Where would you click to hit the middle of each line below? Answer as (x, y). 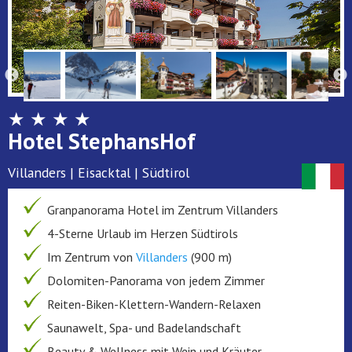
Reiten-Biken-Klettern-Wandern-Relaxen (154, 304)
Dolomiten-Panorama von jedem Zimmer (156, 280)
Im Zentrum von (92, 257)
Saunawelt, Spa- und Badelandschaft (144, 327)
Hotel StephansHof (102, 141)
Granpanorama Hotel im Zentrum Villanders (163, 209)
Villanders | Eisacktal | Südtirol (99, 172)
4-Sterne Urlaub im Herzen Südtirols (143, 233)
